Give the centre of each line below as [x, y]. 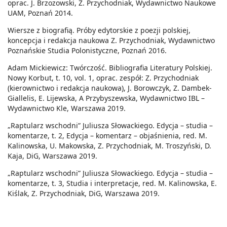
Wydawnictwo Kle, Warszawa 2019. [67, 108]
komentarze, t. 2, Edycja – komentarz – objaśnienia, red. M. [107, 136]
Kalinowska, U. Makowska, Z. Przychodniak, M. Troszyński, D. [109, 146]
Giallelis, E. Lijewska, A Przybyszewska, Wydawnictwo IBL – [106, 98]
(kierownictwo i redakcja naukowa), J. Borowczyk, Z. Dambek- [110, 88]
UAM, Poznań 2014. [40, 13]
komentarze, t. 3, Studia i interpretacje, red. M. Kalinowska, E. [112, 183]
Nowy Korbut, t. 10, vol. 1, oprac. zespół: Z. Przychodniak [103, 78]
